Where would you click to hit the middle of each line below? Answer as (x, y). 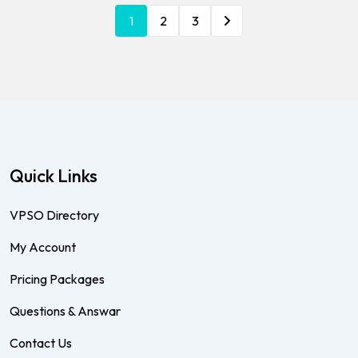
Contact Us (41, 342)
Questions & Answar (65, 310)
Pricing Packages (57, 278)
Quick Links (54, 175)
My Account (43, 247)
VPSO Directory (54, 215)
